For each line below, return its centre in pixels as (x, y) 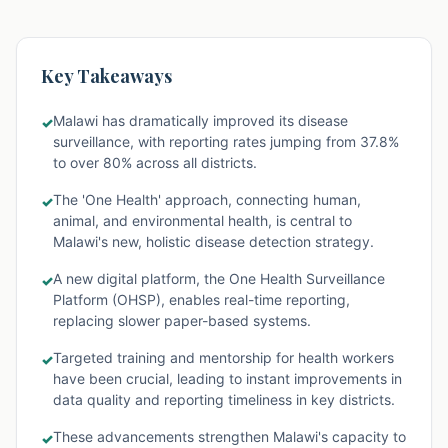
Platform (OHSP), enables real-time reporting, (201, 299)
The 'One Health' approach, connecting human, (207, 199)
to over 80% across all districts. (155, 162)
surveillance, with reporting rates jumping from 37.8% (226, 141)
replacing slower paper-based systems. (182, 320)
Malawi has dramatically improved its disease (200, 120)
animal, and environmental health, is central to (202, 220)
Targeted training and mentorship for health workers (223, 357)
